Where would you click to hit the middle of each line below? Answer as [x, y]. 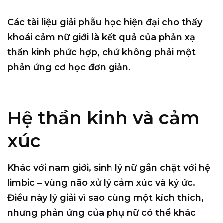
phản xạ [177, 38]
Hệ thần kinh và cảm [103, 118]
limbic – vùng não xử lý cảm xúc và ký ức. [101, 183]
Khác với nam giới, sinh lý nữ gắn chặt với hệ [109, 168]
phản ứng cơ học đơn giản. [69, 67]
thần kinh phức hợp [52, 53]
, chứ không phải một [146, 53]
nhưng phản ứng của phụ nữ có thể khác [102, 213]
